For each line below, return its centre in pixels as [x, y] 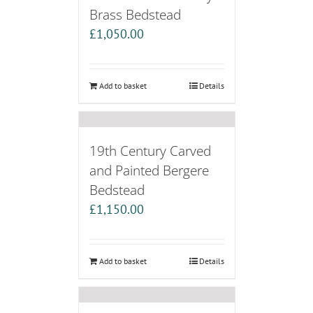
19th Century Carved [150, 151]
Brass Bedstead [135, 15]
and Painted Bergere [149, 170]
